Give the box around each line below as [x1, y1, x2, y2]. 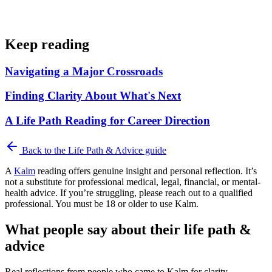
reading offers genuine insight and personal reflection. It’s [35, 165, 257, 176]
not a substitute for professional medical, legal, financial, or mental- [5, 176, 260, 187]
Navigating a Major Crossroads [5, 64, 163, 78]
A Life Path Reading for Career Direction [5, 114, 210, 127]
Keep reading [5, 36, 89, 52]
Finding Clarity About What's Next [5, 89, 181, 103]
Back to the [19, 144, 68, 155]
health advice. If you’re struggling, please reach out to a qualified [5, 187, 253, 198]
